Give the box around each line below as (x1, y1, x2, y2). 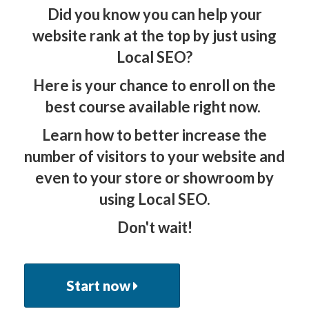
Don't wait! (117, 218, 192, 237)
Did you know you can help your (47, 5, 262, 23)
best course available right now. (46, 97, 263, 116)
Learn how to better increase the (42, 126, 267, 144)
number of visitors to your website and (24, 147, 285, 166)
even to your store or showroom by (35, 168, 274, 187)
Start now (66, 277, 133, 294)
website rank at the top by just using (32, 26, 277, 45)
